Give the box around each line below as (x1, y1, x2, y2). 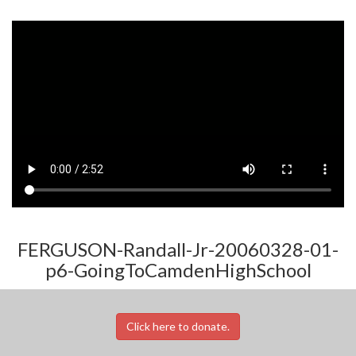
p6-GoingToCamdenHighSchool (44, 257, 311, 281)
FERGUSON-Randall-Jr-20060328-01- (17, 237, 339, 261)
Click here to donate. (126, 319, 230, 333)
